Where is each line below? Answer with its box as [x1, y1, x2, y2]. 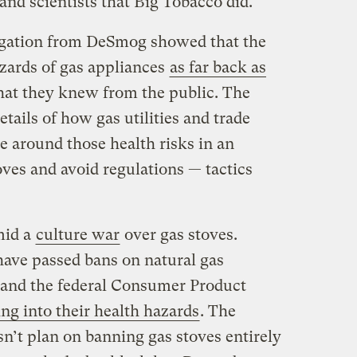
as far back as [169, 58, 266, 77]
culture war [35, 226, 120, 245]
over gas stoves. [120, 226, 237, 245]
